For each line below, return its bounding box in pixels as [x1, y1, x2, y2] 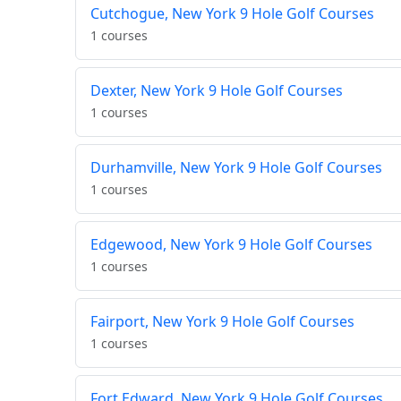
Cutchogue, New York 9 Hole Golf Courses [90, 4, 374, 24]
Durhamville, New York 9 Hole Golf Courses [90, 158, 382, 178]
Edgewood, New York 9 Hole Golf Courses [90, 235, 372, 255]
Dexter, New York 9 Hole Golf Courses [90, 81, 343, 101]
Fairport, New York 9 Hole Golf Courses [90, 311, 354, 332]
